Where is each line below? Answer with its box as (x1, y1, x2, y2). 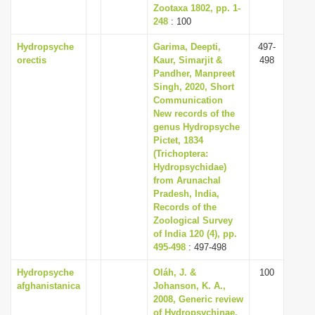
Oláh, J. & (153, 267, 196, 278)
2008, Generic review (153, 294, 243, 304)
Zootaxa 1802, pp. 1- (153, 3, 240, 13)
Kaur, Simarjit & (153, 55, 222, 65)
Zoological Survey (153, 215, 233, 226)
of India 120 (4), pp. (153, 229, 237, 239)
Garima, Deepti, (153, 41, 221, 52)
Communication (153, 95, 223, 105)
